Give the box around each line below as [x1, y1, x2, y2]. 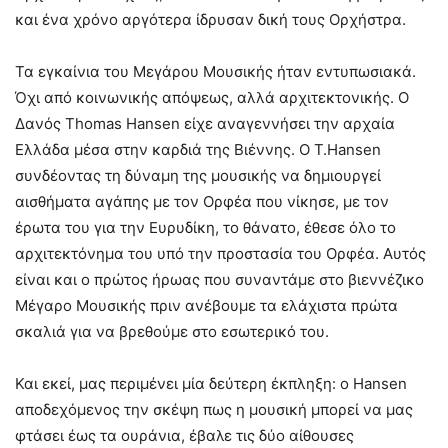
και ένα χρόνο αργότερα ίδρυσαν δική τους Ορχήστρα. [15, 10, 406, 30]
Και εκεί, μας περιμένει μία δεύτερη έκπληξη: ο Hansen [15, 374, 407, 394]
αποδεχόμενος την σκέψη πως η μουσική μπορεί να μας [15, 400, 413, 420]
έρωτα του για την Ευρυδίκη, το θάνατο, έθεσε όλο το [15, 218, 396, 238]
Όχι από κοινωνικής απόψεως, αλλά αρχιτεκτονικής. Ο [15, 88, 409, 108]
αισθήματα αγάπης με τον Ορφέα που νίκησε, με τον [15, 192, 389, 212]
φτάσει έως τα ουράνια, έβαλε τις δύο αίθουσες [15, 426, 354, 446]
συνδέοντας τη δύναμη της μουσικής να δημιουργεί [15, 166, 381, 186]
